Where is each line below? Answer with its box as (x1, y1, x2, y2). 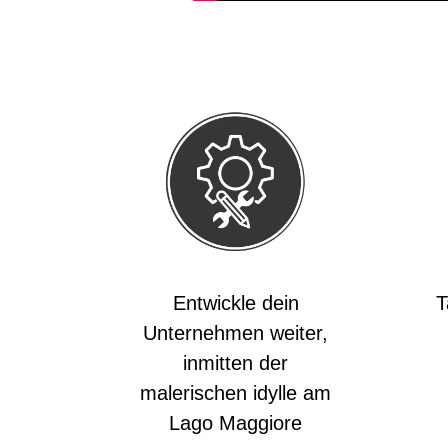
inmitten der (183, 352, 288, 374)
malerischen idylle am (140, 382, 331, 404)
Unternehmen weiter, (143, 322, 328, 344)
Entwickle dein (172, 292, 299, 314)
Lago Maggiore (169, 412, 302, 434)
